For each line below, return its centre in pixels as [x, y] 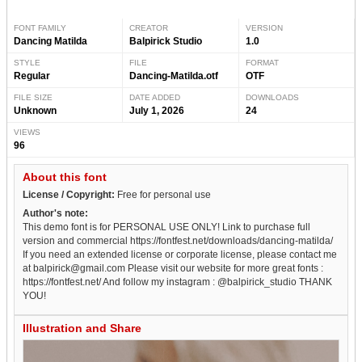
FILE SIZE [33, 98]
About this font [65, 177]
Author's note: [55, 214]
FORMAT [262, 63]
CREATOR [149, 28]
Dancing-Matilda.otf [174, 76]
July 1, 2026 [157, 111]
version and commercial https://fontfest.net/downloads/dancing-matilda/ [178, 241]
